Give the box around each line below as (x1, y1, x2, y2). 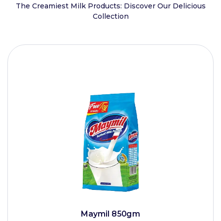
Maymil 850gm (80, 209, 141, 219)
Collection (92, 12, 129, 21)
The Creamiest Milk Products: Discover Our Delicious (15, 1, 206, 10)
